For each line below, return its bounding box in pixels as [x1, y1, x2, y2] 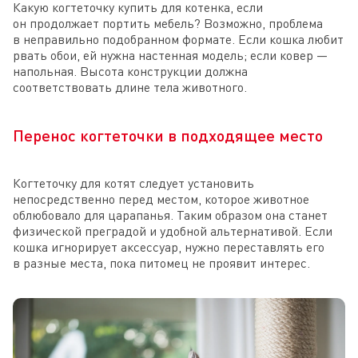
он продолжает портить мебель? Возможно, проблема [13, 15, 323, 32]
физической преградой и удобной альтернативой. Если [13, 223, 332, 240]
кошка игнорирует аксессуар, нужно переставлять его [13, 239, 324, 256]
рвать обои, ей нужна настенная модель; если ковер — [13, 47, 328, 64]
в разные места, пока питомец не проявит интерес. [13, 255, 310, 272]
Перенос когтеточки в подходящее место [13, 125, 323, 145]
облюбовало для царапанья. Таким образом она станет [13, 207, 328, 224]
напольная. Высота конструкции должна [13, 63, 248, 80]
